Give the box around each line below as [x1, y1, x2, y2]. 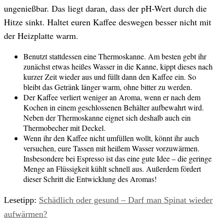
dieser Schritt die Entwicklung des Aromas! [23, 173, 157, 184]
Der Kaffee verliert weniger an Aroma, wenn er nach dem [23, 91, 200, 102]
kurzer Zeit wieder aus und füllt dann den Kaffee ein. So [23, 71, 196, 82]
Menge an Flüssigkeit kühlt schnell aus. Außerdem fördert [23, 163, 201, 174]
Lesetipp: [4, 195, 39, 205]
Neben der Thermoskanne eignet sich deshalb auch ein [23, 112, 191, 123]
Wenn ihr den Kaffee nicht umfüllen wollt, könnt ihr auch [23, 132, 199, 143]
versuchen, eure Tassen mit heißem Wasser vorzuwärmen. [23, 143, 200, 153]
